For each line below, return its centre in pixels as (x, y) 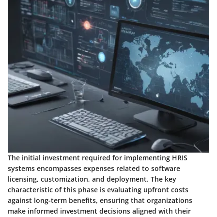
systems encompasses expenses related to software (94, 169)
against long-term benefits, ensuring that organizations (100, 201)
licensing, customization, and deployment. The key (92, 179)
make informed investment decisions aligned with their (99, 211)
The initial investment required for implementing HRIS (98, 158)
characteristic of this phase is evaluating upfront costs (98, 190)
